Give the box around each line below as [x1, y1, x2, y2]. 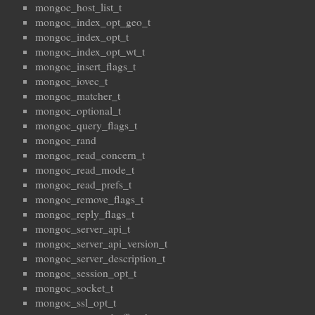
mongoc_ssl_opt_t [35, 295, 116, 310]
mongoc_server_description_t [35, 251, 165, 266]
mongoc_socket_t [35, 281, 113, 295]
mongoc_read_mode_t [35, 162, 134, 177]
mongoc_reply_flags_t [35, 207, 134, 221]
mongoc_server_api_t [35, 221, 130, 236]
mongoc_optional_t [35, 103, 121, 118]
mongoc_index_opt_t [35, 30, 129, 44]
